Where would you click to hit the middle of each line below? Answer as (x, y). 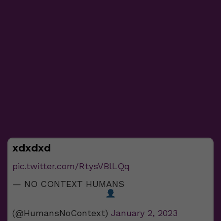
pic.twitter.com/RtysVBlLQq (71, 166)
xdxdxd (32, 148)
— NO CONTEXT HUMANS (68, 184)
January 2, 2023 (144, 213)
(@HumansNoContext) (62, 213)
